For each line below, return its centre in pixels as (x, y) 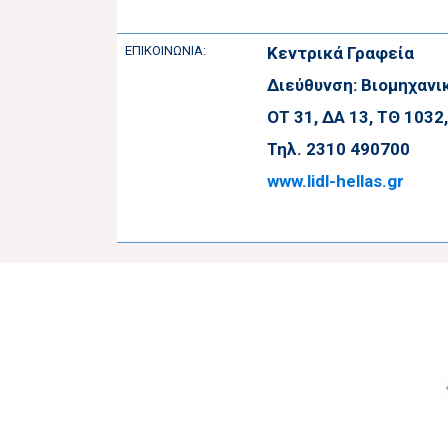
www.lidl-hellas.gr (335, 180)
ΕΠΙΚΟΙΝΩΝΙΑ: (165, 50)
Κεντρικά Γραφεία (340, 52)
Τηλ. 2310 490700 (338, 148)
